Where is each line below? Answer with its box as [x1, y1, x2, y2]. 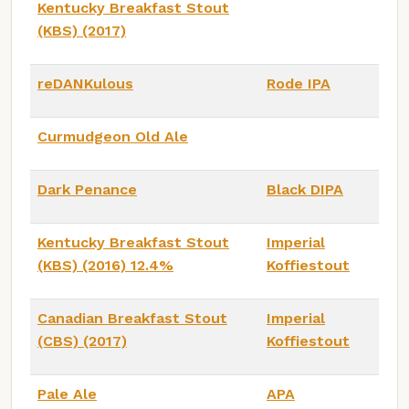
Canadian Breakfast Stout [37, 309, 227, 328]
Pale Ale [37, 385, 97, 404]
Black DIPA [267, 181, 343, 199]
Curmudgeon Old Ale [37, 128, 188, 146]
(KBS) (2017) [37, 22, 126, 40]
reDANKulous [37, 75, 133, 93]
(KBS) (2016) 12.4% [37, 257, 173, 275]
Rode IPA [267, 75, 330, 93]
